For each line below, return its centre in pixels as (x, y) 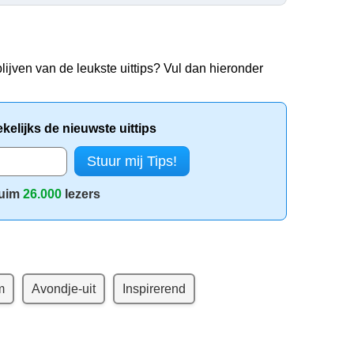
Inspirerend (154, 288)
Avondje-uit (64, 288)
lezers (81, 194)
